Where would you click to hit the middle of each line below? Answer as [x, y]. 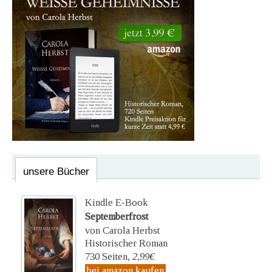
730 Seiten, [109, 257]
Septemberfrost [117, 217]
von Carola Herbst [122, 231]
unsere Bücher [56, 172]
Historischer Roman [126, 243]
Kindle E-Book [117, 203]
